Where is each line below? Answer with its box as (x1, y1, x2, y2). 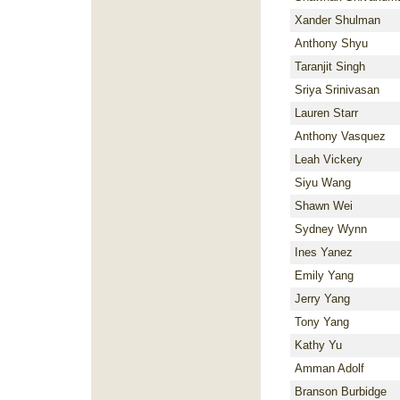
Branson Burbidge (295, 385, 387, 398)
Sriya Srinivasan (295, 83, 379, 96)
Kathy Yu (295, 338, 342, 352)
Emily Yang (295, 269, 354, 282)
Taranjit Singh (295, 60, 365, 73)
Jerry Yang (295, 292, 350, 305)
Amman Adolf (295, 362, 364, 375)
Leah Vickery (295, 153, 362, 166)
